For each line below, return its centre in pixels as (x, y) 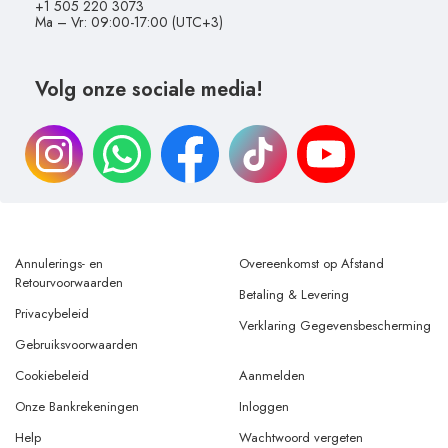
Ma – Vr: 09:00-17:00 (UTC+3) (129, 22)
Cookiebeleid (52, 376)
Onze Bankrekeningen (77, 407)
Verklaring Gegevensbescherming (335, 326)
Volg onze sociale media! (149, 90)
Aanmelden (272, 376)
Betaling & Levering (294, 295)
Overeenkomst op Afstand (311, 264)
